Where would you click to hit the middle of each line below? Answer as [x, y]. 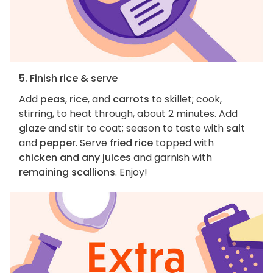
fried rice [131, 143]
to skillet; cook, [186, 99]
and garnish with [172, 158]
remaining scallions [67, 172]
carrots [131, 99]
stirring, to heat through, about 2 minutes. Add [128, 114]
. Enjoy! [131, 172]
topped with [183, 143]
